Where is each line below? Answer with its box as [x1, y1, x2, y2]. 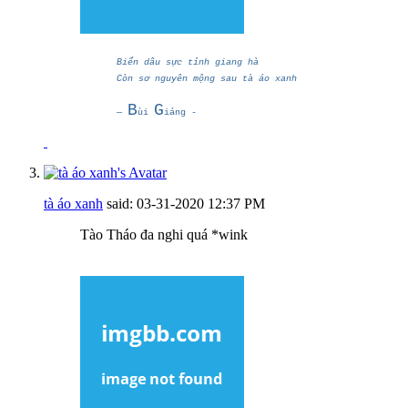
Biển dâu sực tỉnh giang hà [117, 56, 259, 67]
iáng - [164, 107, 197, 117]
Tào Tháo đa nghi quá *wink [80, 226, 248, 242]
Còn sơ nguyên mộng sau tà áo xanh [117, 73, 297, 84]
